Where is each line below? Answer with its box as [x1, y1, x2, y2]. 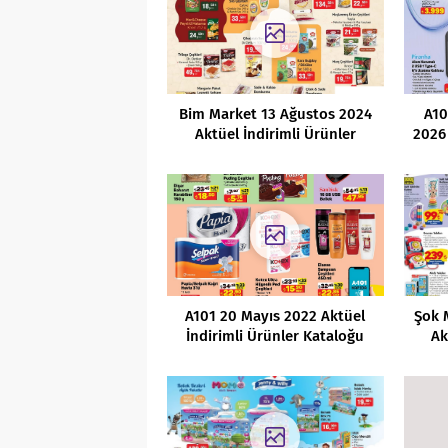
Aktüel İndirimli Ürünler [194, 124, 356, 143]
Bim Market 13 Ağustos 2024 [178, 104, 372, 123]
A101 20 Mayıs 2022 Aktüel [185, 306, 366, 325]
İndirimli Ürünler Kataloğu [186, 326, 365, 345]
